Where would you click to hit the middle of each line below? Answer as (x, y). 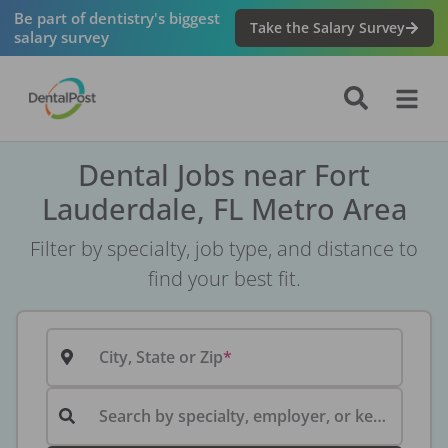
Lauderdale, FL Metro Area (224, 209)
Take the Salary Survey (328, 28)
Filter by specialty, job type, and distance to (224, 249)
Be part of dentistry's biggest (116, 17)
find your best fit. (224, 279)
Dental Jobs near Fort (224, 175)
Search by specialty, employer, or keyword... (379, 416)
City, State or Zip (161, 357)
